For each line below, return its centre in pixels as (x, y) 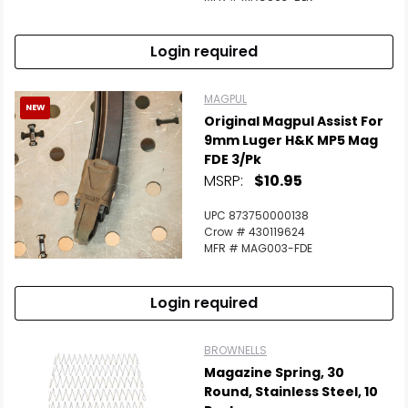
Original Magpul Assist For (294, 121)
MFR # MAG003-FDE (258, 248)
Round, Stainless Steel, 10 (291, 392)
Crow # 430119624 (255, 232)
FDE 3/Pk (233, 159)
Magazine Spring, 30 (274, 372)
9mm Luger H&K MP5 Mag (291, 140)
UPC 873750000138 (256, 215)
